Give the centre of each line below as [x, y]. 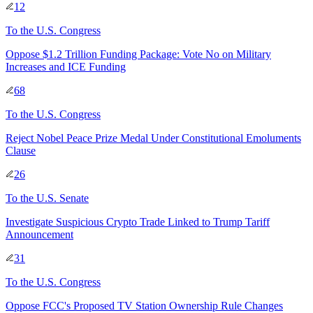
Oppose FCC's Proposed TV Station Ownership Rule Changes [144, 305]
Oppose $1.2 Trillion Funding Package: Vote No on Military [138, 54]
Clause [21, 150]
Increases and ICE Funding [66, 66]
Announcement [39, 234]
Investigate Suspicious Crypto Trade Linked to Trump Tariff [138, 221]
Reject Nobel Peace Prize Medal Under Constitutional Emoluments [153, 138]
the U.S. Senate [54, 198]
